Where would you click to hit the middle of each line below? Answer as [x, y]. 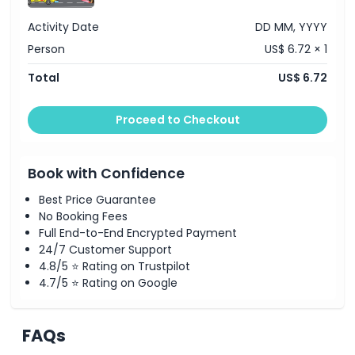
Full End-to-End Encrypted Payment [138, 233]
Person [46, 49]
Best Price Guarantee [97, 199]
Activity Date [63, 27]
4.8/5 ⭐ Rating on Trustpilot [115, 266]
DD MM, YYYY [291, 27]
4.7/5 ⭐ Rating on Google [108, 282]
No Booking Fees [83, 216]
